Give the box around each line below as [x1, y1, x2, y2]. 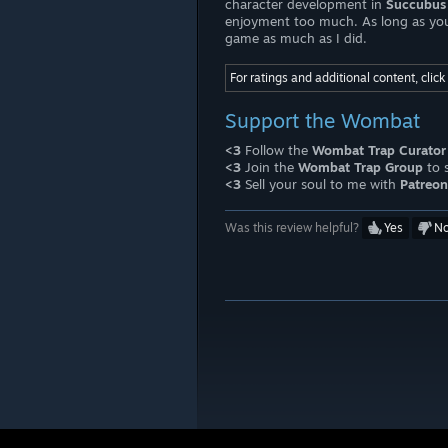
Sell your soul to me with [241, 176, 400, 192]
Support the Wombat [225, 108, 420, 133]
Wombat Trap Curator [312, 142, 446, 158]
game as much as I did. [225, 30, 367, 46]
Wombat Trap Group [298, 159, 423, 175]
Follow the [241, 142, 312, 158]
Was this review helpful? [225, 220, 362, 235]
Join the [241, 159, 298, 175]
